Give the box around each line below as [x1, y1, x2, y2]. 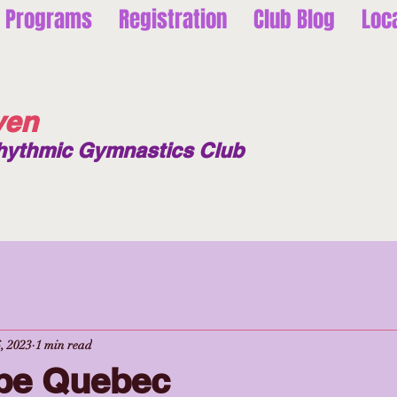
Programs [5, 4, 92, 35]
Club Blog [253, 4, 335, 35]
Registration [119, 4, 227, 35]
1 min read [35, 337, 92, 353]
